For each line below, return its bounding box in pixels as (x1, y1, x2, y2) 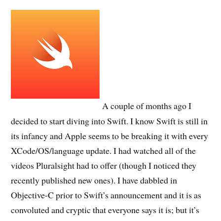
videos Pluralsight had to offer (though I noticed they (11, 159, 197, 171)
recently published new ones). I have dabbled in (11, 174, 178, 186)
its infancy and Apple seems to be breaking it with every (11, 129, 209, 142)
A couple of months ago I (102, 100, 192, 112)
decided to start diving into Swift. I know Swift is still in (11, 114, 208, 127)
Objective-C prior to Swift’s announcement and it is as (11, 188, 202, 201)
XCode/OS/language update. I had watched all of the (11, 144, 196, 156)
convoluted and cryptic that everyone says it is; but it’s (11, 203, 200, 216)
